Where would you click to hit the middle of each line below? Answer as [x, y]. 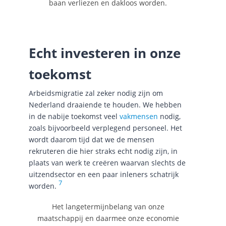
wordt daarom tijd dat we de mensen [91, 139]
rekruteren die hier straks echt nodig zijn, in [103, 151]
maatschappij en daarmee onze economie [108, 218]
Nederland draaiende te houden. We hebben [105, 104]
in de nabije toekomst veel [74, 116]
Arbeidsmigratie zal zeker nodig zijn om [96, 93]
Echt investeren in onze [104, 53]
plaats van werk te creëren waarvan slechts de [107, 162]
